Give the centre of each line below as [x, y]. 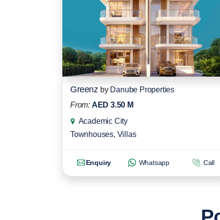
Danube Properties [142, 90]
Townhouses [92, 134]
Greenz [84, 89]
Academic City [103, 121]
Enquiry [98, 162]
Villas [127, 134]
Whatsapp [153, 162]
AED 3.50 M [112, 105]
